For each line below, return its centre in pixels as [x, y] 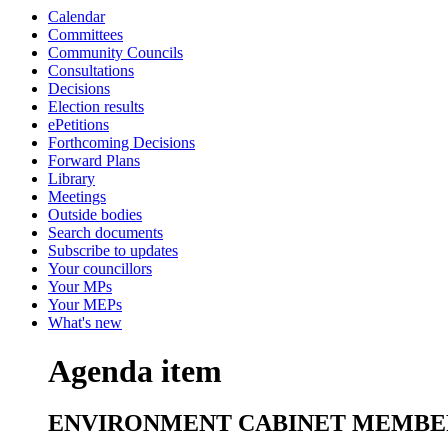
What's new [85, 322]
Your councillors [100, 268]
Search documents [105, 232]
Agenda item [135, 371]
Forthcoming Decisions [121, 142]
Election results [96, 106]
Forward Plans [94, 160]
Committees [85, 34]
